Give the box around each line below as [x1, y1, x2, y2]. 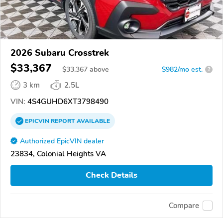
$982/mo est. [162, 64, 203, 74]
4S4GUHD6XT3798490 [25, 96, 109, 107]
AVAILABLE [75, 116, 110, 125]
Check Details [86, 170, 137, 181]
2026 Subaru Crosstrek [10, 46, 109, 59]
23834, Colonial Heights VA [10, 148, 106, 159]
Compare [169, 201, 199, 211]
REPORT [51, 116, 75, 125]
